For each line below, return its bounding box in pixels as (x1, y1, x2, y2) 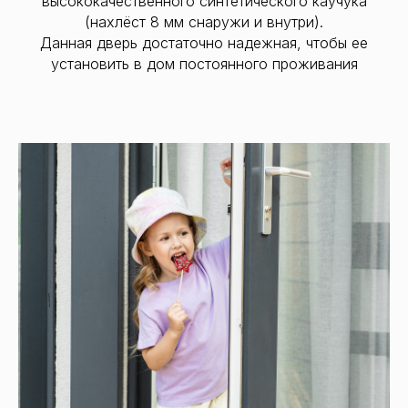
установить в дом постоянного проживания (50, 54, 358, 73)
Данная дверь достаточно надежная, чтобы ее (40, 33, 368, 52)
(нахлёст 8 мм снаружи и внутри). (85, 12, 323, 31)
